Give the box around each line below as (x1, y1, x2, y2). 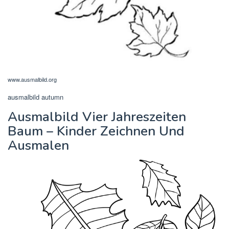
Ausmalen (8, 136, 69, 154)
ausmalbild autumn (8, 91, 63, 102)
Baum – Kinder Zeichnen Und (8, 122, 185, 140)
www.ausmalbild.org (8, 75, 57, 83)
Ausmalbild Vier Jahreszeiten (8, 107, 186, 126)
